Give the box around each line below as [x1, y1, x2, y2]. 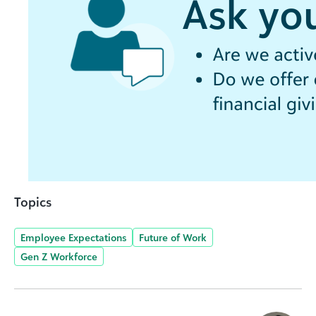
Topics [14, 194, 51, 210]
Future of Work [139, 231, 207, 244]
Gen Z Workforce [20, 250, 97, 263]
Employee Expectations [20, 231, 126, 244]
